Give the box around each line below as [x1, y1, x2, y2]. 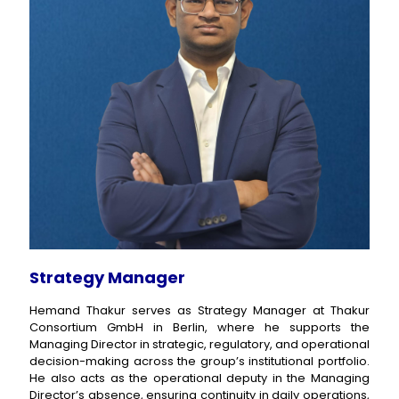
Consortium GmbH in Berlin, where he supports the [29, 319, 370, 336]
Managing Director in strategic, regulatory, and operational [29, 336, 370, 353]
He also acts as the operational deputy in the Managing [29, 370, 370, 387]
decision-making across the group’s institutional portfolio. [29, 353, 370, 370]
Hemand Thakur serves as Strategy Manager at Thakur [29, 302, 370, 319]
